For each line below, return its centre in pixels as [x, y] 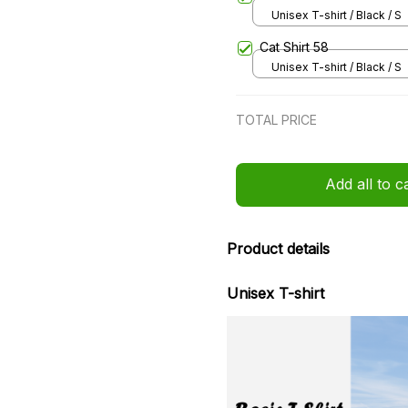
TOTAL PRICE [276, 119]
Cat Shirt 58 [294, 46]
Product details [278, 248]
